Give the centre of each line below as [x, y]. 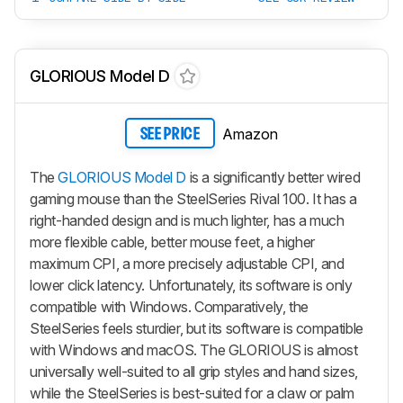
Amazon [250, 134]
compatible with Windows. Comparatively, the [169, 306]
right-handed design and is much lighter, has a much [187, 220]
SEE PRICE [170, 135]
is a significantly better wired [273, 177]
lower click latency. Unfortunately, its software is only [191, 285]
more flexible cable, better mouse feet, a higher [172, 242]
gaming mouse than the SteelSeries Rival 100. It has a [193, 198]
